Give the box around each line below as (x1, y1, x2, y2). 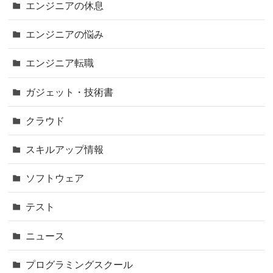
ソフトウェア (25, 172, 84, 185)
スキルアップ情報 (25, 143, 104, 155)
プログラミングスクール (25, 258, 133, 271)
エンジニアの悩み (25, 28, 104, 41)
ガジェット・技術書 (25, 85, 113, 98)
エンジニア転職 (25, 57, 94, 69)
